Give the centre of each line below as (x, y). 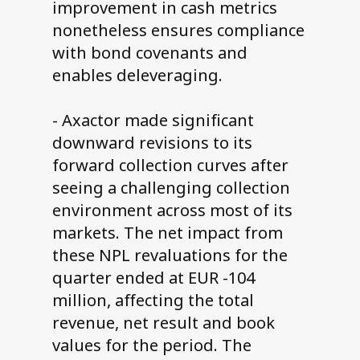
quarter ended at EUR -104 (153, 278)
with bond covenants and (149, 53)
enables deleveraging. (137, 76)
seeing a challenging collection (171, 188)
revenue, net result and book (163, 323)
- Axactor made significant (153, 121)
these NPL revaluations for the (170, 256)
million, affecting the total (153, 301)
